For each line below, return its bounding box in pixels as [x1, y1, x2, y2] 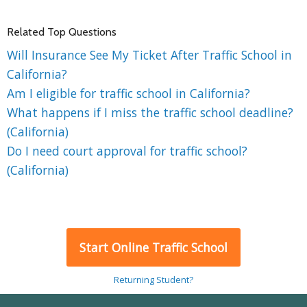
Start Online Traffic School [79, 238, 228, 256]
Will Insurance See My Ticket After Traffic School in [7, 46, 292, 63]
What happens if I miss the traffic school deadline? [7, 103, 293, 121]
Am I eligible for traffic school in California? [7, 84, 250, 101]
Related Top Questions [7, 25, 116, 38]
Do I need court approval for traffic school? [7, 142, 247, 159]
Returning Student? [114, 273, 193, 286]
